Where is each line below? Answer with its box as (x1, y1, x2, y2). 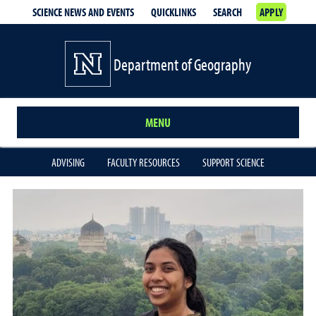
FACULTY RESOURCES (107, 155, 180, 169)
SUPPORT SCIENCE (202, 155, 265, 169)
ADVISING (51, 155, 85, 169)
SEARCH (212, 5, 242, 19)
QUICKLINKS (150, 5, 196, 19)
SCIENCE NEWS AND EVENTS (32, 5, 134, 19)
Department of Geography (114, 53, 251, 75)
